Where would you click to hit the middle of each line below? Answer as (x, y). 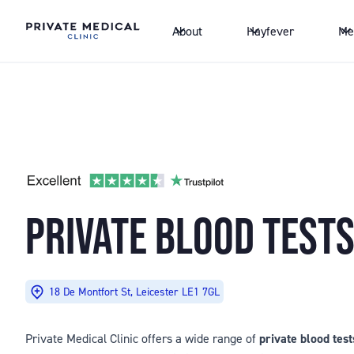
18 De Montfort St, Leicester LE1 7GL (134, 291)
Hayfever (270, 31)
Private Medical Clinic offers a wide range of (142, 338)
